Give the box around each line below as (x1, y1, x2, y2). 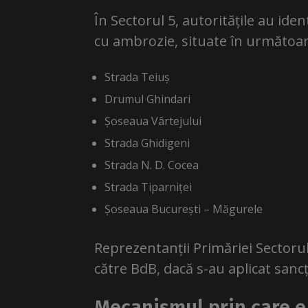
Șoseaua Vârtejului (104, 113, 201, 129)
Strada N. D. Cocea (104, 157, 199, 173)
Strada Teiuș (104, 69, 170, 85)
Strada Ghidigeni (104, 135, 190, 151)
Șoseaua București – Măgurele (104, 201, 263, 217)
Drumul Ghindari (104, 91, 190, 107)
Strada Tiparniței (104, 179, 192, 195)
